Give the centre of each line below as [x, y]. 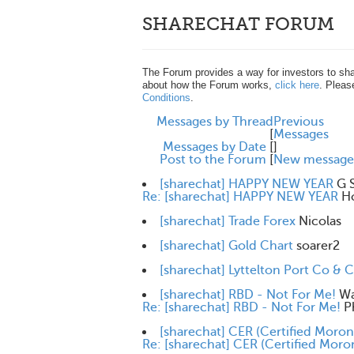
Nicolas [320, 221]
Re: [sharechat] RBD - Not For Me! [241, 307]
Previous [299, 122]
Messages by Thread [215, 122]
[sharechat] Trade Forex [228, 221]
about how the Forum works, [209, 85]
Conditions [166, 98]
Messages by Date [215, 147]
